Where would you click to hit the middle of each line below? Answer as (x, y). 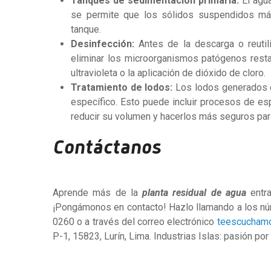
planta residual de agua (194, 193)
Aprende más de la (98, 193)
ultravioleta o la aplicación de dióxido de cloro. (168, 73)
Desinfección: (105, 44)
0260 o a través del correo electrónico (135, 222)
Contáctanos (107, 149)
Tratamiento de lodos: (122, 87)
